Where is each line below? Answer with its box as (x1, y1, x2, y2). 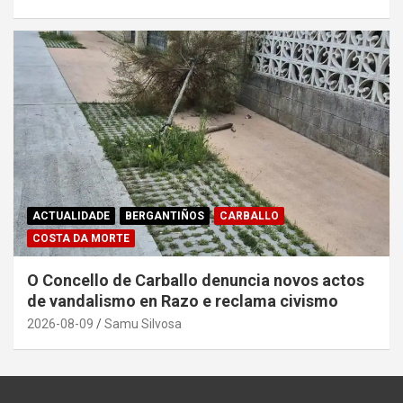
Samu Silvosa (104, 316, 182, 331)
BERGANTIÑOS (125, 209, 204, 222)
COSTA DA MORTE (32, 231, 130, 245)
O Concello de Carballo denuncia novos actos (27, 270, 364, 290)
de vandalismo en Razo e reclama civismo (27, 291, 338, 310)
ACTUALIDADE (32, 209, 110, 222)
